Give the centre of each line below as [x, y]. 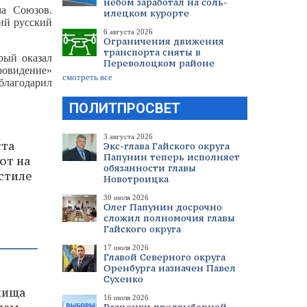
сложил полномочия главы [169, 218]
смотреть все [87, 77]
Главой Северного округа [164, 257]
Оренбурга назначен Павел [170, 268]
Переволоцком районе [159, 63]
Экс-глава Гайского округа [167, 146]
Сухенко [123, 279]
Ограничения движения [164, 41]
